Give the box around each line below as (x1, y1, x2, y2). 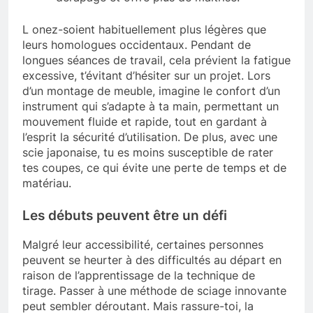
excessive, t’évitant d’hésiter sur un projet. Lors (22, 68, 270, 82)
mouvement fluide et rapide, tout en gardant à (22, 114, 267, 129)
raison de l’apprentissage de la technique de (22, 268, 255, 282)
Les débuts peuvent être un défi (22, 207, 227, 224)
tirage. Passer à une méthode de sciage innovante (22, 283, 286, 298)
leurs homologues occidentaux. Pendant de (22, 37, 251, 52)
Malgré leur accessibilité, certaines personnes (22, 237, 263, 252)
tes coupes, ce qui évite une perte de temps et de (22, 160, 286, 175)
